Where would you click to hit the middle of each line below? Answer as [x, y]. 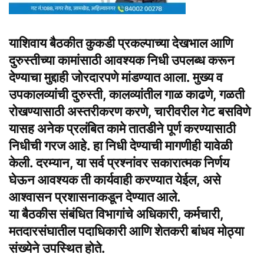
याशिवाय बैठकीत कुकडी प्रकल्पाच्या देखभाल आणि [121, 43]
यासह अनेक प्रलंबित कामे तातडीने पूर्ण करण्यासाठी [122, 129]
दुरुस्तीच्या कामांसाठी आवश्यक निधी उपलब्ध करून [122, 60]
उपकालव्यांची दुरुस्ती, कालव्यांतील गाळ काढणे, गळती [127, 95]
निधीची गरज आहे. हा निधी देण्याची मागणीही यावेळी [121, 146]
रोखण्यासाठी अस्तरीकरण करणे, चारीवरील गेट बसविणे [130, 112]
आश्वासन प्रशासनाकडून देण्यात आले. [95, 197]
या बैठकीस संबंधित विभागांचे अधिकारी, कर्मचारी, [116, 214]
